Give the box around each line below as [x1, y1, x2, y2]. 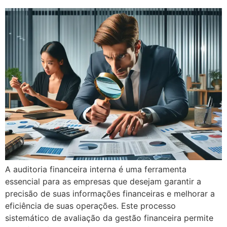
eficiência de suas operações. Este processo [5, 200, 176, 211]
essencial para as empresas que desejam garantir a [5, 176, 201, 186]
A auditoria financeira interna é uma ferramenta [5, 164, 186, 174]
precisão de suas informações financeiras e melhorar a [5, 188, 215, 199]
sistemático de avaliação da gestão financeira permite [5, 212, 213, 223]
